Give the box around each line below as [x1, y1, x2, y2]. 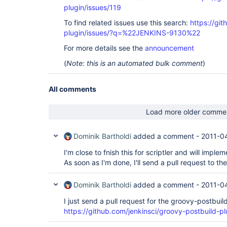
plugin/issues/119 [64, 3, 121, 12]
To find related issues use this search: [64, 18, 190, 27]
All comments [49, 85, 96, 93]
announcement [145, 44, 194, 52]
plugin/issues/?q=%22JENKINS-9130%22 [64, 28, 200, 37]
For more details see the [64, 44, 145, 52]
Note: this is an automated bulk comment [66, 59, 203, 67]
